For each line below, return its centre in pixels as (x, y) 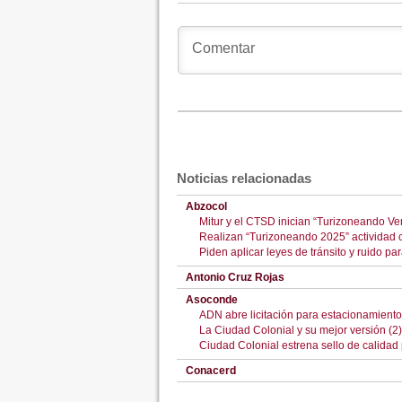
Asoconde (211, 300)
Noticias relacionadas (244, 178)
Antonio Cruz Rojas (235, 277)
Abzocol (206, 206)
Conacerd (210, 371)
